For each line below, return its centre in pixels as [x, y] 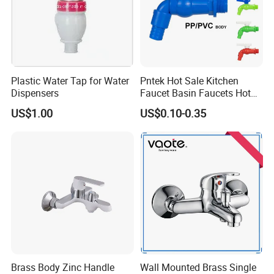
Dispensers [35, 93]
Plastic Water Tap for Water [70, 80]
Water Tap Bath [173, 105]
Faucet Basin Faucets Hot [195, 93]
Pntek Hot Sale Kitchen [189, 80]
